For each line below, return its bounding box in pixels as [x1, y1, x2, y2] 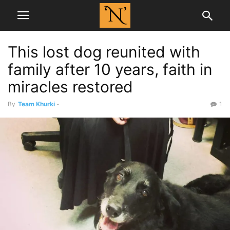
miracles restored [8, 78, 133, 96]
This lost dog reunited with [8, 43, 200, 61]
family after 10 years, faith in [8, 60, 213, 79]
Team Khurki [18, 100, 55, 108]
